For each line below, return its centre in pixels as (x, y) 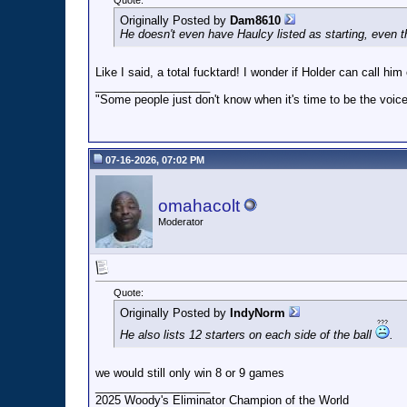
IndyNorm (258, 313)
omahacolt (199, 206)
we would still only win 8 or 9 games (190, 373)
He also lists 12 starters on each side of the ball (248, 335)
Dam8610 (255, 21)
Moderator (181, 222)
